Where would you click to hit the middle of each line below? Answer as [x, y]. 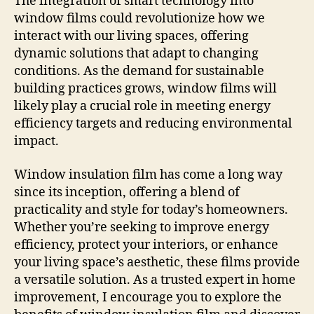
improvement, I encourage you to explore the [148, 297]
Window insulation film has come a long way [148, 175]
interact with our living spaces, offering [131, 36]
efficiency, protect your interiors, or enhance [146, 245]
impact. [36, 142]
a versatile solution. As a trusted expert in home [155, 280]
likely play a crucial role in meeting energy [142, 107]
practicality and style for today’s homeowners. [151, 210]
